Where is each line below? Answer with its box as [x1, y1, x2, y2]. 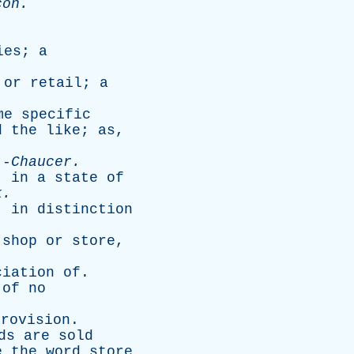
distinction [37, 201, 133, 217]
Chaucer [11, 154, 72, 170]
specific [21, 107, 91, 122]
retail [30, 75, 82, 91]
